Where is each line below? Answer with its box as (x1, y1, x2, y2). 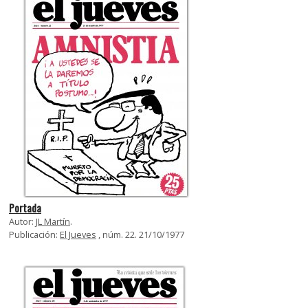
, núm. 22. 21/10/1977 (96, 228, 184, 241)
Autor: (9, 214, 36, 228)
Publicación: (9, 228, 60, 241)
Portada (9, 200, 41, 215)
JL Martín (36, 214, 70, 228)
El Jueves (60, 228, 96, 241)
